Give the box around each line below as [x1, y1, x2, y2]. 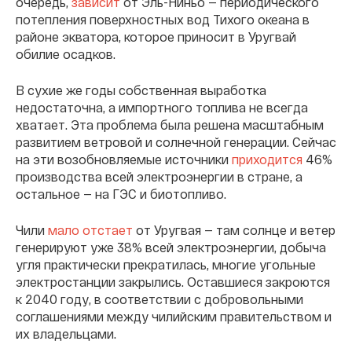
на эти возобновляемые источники [16, 151, 232, 167]
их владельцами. [16, 325, 119, 341]
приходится [232, 151, 302, 167]
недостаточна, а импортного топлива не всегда [16, 99, 308, 115]
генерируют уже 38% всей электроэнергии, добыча [16, 239, 326, 255]
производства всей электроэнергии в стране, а [16, 168, 302, 184]
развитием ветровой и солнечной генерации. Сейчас [16, 134, 336, 149]
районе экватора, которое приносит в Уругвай [16, 28, 296, 44]
